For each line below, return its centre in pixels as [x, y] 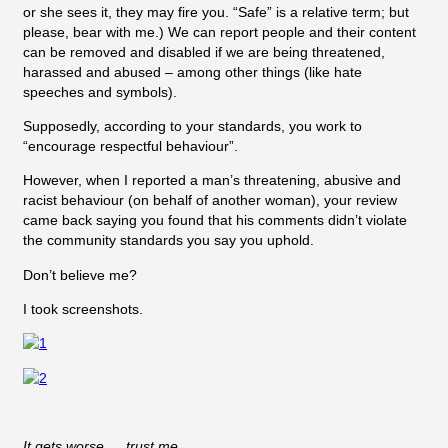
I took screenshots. [83, 308]
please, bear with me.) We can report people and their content [219, 31]
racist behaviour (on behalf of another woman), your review [210, 200]
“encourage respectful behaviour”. [130, 146]
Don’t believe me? [80, 274]
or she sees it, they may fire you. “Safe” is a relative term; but [216, 11]
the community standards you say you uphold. [168, 240]
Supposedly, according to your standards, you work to [192, 126]
